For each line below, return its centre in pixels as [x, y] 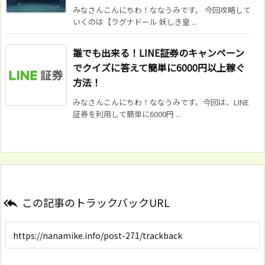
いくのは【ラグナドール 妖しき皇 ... [135, 22]
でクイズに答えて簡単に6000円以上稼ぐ [159, 68]
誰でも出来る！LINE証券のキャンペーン [159, 53]
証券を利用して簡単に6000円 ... [127, 114]
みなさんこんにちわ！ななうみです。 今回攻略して [162, 10]
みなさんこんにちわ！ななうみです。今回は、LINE [161, 102]
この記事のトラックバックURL [96, 203]
